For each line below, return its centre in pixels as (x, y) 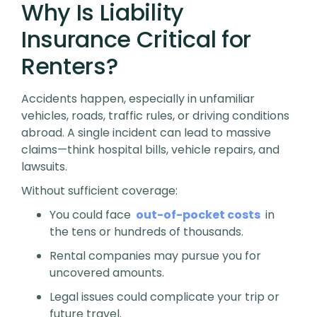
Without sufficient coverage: (99, 191)
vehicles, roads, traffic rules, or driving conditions (155, 116)
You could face (92, 215)
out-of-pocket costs (198, 215)
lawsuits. (44, 167)
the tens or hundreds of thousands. (146, 232)
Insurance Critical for (136, 39)
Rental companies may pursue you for (155, 256)
